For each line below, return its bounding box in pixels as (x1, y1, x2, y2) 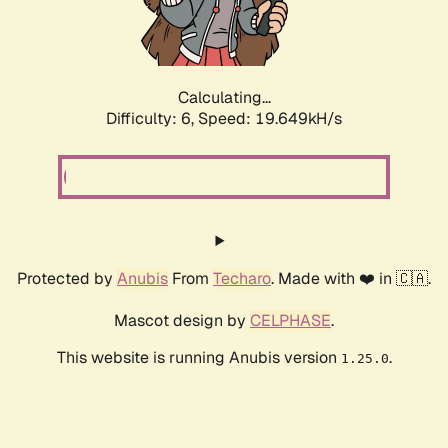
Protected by (17, 268, 117, 290)
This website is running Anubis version (56, 347, 341, 369)
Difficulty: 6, (106, 108, 198, 130)
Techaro (213, 268, 271, 290)
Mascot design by (114, 310, 250, 332)
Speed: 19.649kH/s (198, 108, 342, 130)
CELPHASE (250, 310, 331, 332)
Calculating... (177, 87, 271, 109)
